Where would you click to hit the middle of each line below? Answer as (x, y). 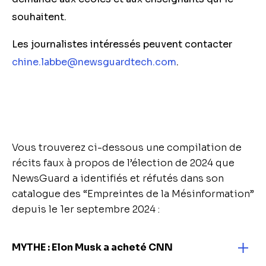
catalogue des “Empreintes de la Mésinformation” (133, 194)
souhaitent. (42, 17)
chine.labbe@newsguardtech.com (94, 62)
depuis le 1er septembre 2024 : (86, 209)
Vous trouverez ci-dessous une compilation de (127, 148)
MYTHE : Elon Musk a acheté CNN (92, 247)
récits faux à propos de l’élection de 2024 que (123, 163)
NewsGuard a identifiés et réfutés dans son (118, 178)
